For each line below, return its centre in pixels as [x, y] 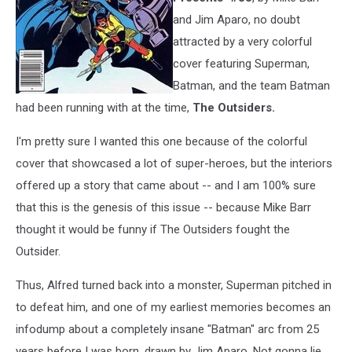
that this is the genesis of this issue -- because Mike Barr [163, 207]
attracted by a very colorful [242, 41]
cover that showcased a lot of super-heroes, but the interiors [174, 163]
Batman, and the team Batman [251, 85]
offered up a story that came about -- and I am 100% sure [166, 185]
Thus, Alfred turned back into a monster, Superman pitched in [174, 285]
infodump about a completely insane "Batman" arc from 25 [167, 329]
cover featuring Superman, [241, 63]
